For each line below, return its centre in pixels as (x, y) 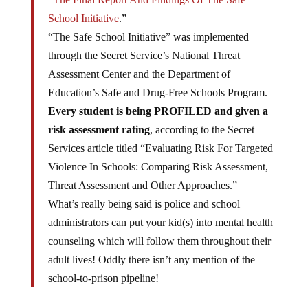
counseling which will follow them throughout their (159, 241)
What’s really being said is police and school (144, 204)
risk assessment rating (99, 130)
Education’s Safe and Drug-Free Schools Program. (157, 92)
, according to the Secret (202, 130)
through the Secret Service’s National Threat (144, 55)
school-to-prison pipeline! (103, 278)
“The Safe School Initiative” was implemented (148, 37)
